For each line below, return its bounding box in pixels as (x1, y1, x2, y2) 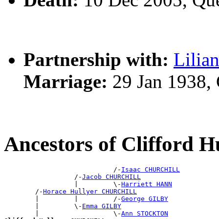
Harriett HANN (121, 180, 172, 188)
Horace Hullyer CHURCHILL (43, 188, 137, 196)
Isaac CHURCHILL (121, 166, 180, 174)
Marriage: (23, 71, 108, 92)
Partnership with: (23, 49, 169, 70)
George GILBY (121, 195, 168, 203)
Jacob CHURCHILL (82, 173, 141, 181)
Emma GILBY (82, 202, 121, 210)
